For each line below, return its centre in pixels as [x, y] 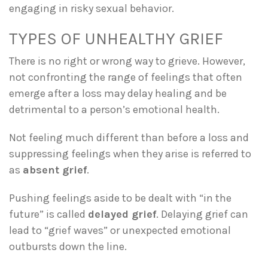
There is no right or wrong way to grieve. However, [127, 61]
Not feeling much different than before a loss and [129, 137]
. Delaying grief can [202, 214]
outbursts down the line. [68, 246]
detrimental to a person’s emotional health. [114, 109]
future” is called [48, 214]
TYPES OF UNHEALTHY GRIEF [116, 38]
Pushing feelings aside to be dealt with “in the [120, 198]
